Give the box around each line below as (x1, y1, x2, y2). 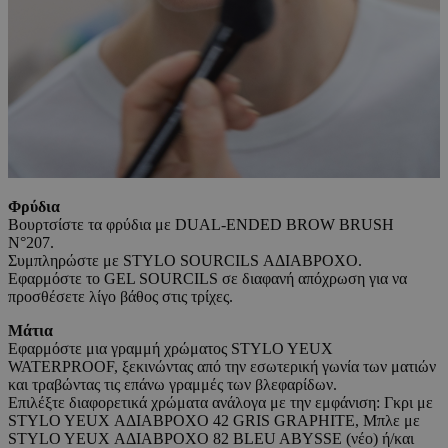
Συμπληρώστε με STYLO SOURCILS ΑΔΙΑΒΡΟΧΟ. (8, 252, 362, 270)
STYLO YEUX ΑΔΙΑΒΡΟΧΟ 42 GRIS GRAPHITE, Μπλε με (8, 412, 420, 430)
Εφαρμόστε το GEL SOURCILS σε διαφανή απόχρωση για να (8, 270, 407, 288)
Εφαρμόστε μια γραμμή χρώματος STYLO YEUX (8, 340, 333, 358)
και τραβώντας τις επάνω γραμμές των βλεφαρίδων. (8, 376, 337, 394)
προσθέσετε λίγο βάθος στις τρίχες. (8, 288, 233, 306)
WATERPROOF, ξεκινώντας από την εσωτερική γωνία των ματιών (8, 358, 436, 376)
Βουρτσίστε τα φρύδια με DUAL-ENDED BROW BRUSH (8, 216, 394, 234)
